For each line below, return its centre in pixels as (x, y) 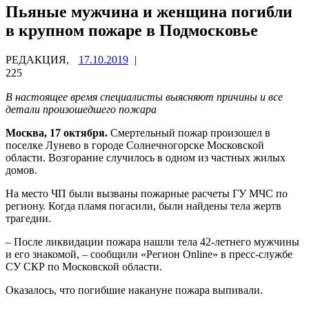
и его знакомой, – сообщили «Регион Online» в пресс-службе (149, 254)
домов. (21, 170)
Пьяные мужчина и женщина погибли (149, 11)
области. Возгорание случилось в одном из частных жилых (146, 157)
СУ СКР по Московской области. (84, 266)
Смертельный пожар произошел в (189, 132)
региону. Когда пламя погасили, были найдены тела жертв (143, 206)
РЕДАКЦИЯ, (39, 59)
